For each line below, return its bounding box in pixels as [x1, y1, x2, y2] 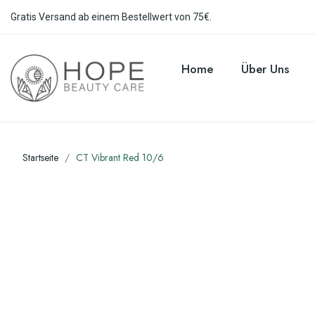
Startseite [22, 150, 58, 165]
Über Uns [240, 60, 289, 78]
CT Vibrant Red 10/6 [76, 150, 164, 165]
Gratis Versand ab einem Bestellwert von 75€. [11, 11, 212, 22]
